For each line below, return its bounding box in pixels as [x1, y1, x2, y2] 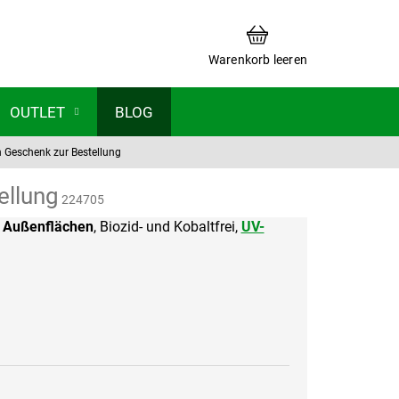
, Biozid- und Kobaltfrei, [93, 218, 241, 236]
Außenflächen [2, 218, 94, 236]
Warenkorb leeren [208, 52, 307, 67]
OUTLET [10, 102, 65, 121]
